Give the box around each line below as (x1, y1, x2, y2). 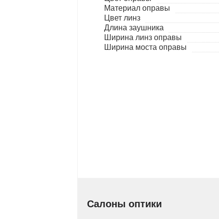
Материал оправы (104, 4, 170, 12)
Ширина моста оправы (104, 43, 187, 51)
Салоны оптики (87, 198, 162, 209)
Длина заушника (104, 23, 164, 32)
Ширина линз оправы (104, 33, 182, 42)
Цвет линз (104, 14, 140, 22)
